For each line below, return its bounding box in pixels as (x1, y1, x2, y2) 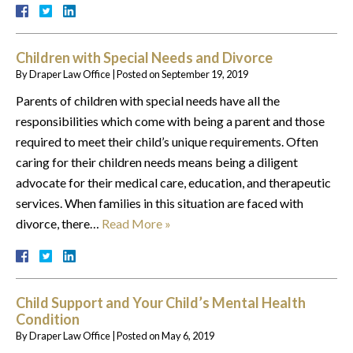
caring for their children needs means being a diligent (16, 154, 298, 169)
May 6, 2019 (162, 329, 214, 342)
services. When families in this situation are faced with (16, 195, 303, 210)
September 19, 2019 (162, 67, 248, 80)
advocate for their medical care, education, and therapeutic (16, 174, 331, 190)
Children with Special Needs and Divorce (16, 48, 273, 66)
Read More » (102, 215, 171, 231)
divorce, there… (16, 215, 102, 231)
